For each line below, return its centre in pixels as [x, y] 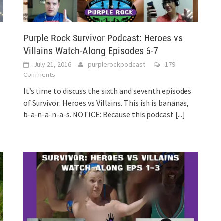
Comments [39, 75]
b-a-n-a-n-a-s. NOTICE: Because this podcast [99, 115]
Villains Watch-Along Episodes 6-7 [91, 51]
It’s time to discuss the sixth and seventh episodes [108, 91]
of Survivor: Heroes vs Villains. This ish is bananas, [106, 103]
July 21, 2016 [53, 64]
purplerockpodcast [117, 64]
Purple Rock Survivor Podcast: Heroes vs [103, 38]
